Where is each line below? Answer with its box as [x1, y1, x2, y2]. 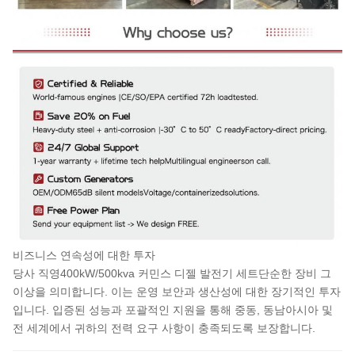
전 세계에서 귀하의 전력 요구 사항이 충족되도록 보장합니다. [13, 321, 315, 334]
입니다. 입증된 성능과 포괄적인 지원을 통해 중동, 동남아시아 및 [13, 303, 333, 316]
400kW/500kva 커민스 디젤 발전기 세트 [60, 266, 258, 280]
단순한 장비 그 [258, 266, 331, 280]
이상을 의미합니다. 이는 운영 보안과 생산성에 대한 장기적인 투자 [13, 284, 341, 298]
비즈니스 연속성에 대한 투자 [13, 248, 155, 261]
